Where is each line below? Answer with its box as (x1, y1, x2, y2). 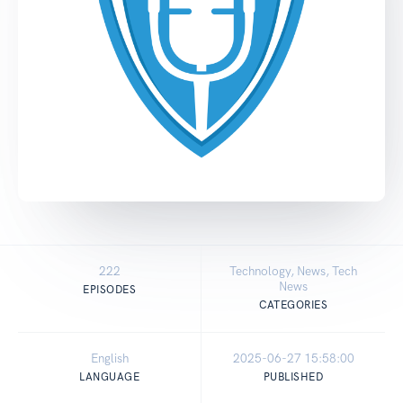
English (90, 351, 129, 366)
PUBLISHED (263, 371, 324, 384)
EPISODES (83, 283, 136, 297)
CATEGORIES (259, 299, 327, 312)
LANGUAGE (79, 371, 139, 384)
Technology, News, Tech (229, 264, 357, 279)
